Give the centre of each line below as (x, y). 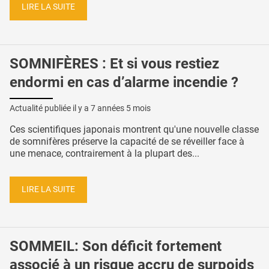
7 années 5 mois (121, 108)
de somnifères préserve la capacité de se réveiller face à (127, 141)
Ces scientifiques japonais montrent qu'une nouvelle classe (134, 129)
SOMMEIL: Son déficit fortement (116, 246)
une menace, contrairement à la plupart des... (104, 153)
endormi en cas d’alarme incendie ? (124, 82)
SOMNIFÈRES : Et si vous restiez (114, 63)
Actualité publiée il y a (50, 108)
